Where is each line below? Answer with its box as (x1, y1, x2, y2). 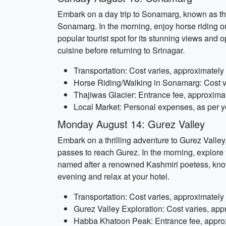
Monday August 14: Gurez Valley (58, 117, 205, 131)
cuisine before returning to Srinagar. (58, 44, 185, 56)
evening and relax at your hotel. (58, 171, 169, 182)
